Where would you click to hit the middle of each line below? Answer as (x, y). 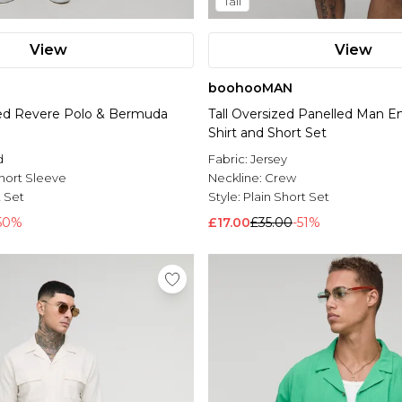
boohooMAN (250, 88)
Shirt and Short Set (267, 133)
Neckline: (236, 178)
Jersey (269, 159)
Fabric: (229, 159)
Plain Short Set (286, 197)
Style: (226, 197)
